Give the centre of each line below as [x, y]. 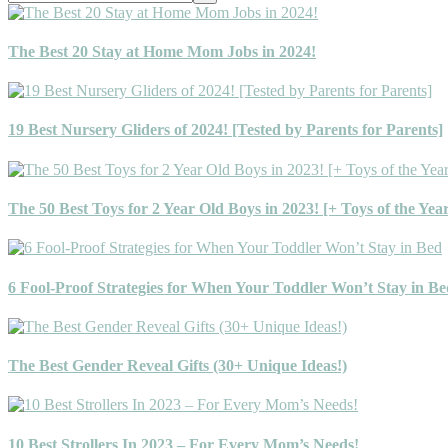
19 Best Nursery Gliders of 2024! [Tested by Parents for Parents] [225, 130]
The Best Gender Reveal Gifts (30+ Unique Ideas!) [177, 366]
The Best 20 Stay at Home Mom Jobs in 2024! [162, 51]
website [31, 23]
